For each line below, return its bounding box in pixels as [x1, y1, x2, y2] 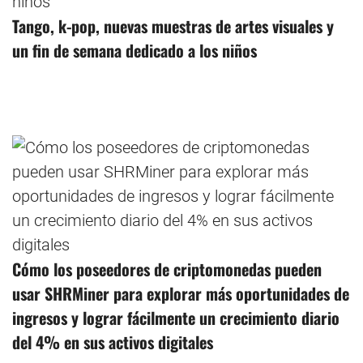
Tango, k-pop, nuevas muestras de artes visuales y [12, 14, 334, 39]
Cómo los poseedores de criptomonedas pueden [12, 257, 322, 282]
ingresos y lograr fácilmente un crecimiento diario [12, 305, 340, 331]
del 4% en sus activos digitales [12, 330, 213, 355]
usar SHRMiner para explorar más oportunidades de [12, 281, 349, 306]
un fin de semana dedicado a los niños [12, 38, 257, 63]
